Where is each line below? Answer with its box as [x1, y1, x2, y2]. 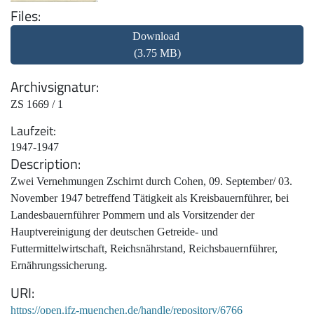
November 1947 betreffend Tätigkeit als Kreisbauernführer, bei [11, 191, 289, 204]
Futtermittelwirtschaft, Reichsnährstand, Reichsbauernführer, [11, 242, 278, 254]
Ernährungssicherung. [11, 259, 107, 271]
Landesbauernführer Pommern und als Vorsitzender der [11, 208, 254, 221]
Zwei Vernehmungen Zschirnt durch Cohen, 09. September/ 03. [11, 175, 292, 187]
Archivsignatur [11, 75, 96, 97]
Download [132, 29, 182, 42]
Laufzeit [11, 121, 53, 140]
